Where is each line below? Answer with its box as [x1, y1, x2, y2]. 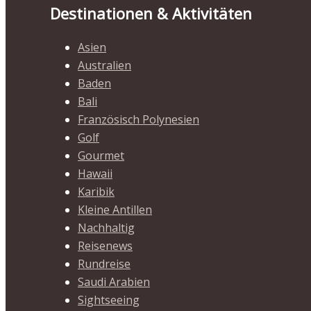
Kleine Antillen [78, 202, 152, 217]
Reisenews [78, 238, 133, 253]
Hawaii [78, 166, 112, 181]
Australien [78, 58, 131, 73]
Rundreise [78, 256, 131, 271]
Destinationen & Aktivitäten [50, 2, 252, 24]
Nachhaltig [78, 220, 135, 235]
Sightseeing [78, 292, 140, 308]
